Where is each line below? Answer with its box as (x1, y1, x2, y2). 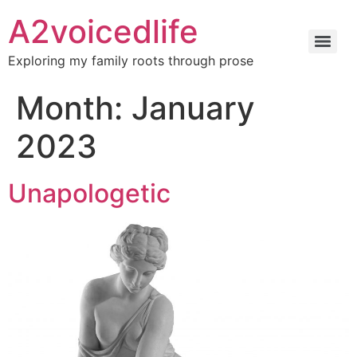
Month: (16, 88, 131, 127)
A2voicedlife (8, 12, 198, 51)
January (131, 88, 255, 127)
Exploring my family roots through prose (8, 53, 253, 69)
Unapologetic (8, 178, 171, 209)
